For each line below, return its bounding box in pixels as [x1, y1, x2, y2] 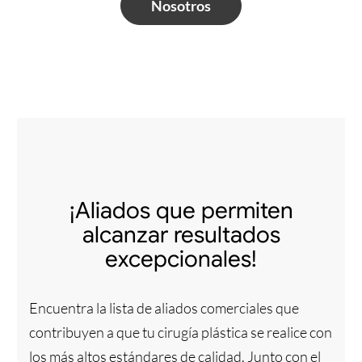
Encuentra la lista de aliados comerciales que [28, 298, 299, 317]
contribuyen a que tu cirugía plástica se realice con [28, 322, 332, 341]
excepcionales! [105, 244, 257, 273]
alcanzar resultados [82, 220, 280, 249]
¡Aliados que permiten [69, 196, 293, 225]
